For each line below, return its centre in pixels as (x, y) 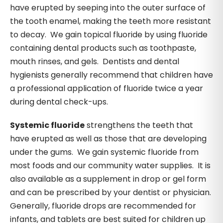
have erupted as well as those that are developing (108, 139)
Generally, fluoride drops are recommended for (103, 206)
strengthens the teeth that (139, 125)
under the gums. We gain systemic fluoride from (104, 152)
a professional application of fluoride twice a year (107, 88)
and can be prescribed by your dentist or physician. (111, 192)
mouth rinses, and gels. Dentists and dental (95, 61)
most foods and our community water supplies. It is (110, 166)
